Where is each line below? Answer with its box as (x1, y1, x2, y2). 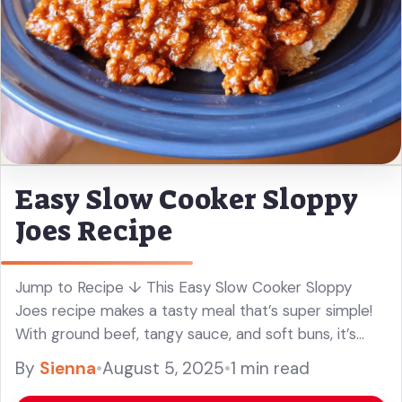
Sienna (39, 356, 96, 380)
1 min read (231, 356, 310, 380)
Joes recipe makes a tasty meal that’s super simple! (15, 300, 372, 320)
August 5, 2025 (102, 356, 224, 380)
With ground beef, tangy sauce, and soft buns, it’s (15, 323, 356, 344)
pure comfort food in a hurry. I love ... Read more (15, 346, 348, 367)
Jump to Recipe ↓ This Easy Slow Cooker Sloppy (15, 276, 352, 297)
